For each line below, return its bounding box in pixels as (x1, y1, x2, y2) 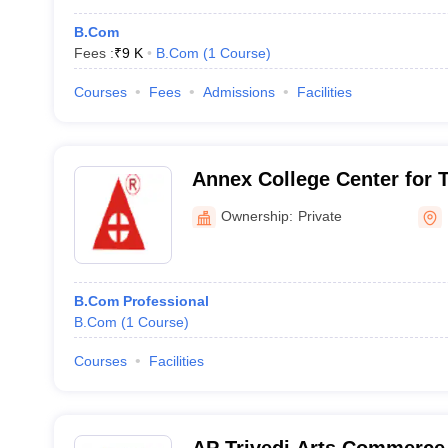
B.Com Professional (73, 293, 209, 309)
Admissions (202, 84, 275, 100)
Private (297, 207, 342, 224)
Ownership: (220, 207, 293, 224)
